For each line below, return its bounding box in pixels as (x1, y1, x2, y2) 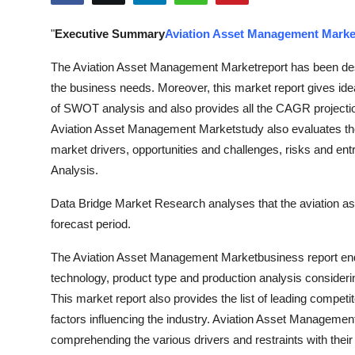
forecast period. (51, 217, 131, 231)
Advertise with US (12, 89, 120, 105)
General (12, 322, 58, 338)
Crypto (12, 128, 54, 143)
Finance (12, 205, 58, 221)
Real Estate (12, 283, 79, 299)
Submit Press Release (12, 11, 140, 27)
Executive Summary (55, 27, 165, 40)
